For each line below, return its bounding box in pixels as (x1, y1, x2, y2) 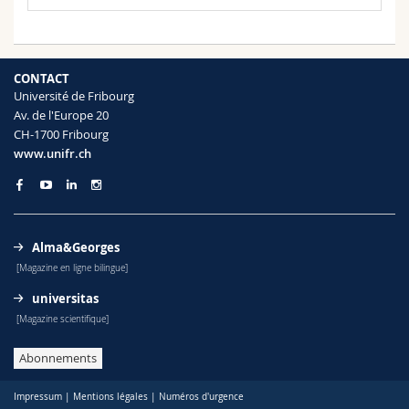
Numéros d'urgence (159, 390, 244, 403)
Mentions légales (73, 390, 148, 403)
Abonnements (19, 350, 97, 367)
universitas (31, 290, 99, 307)
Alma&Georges (31, 239, 120, 256)
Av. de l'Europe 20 (14, 107, 109, 123)
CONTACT (14, 70, 69, 87)
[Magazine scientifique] (16, 312, 109, 325)
